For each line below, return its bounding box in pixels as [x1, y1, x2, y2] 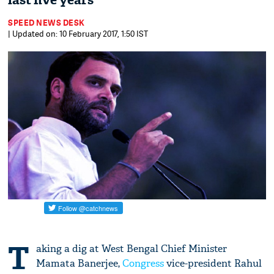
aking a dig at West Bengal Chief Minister [36, 242, 228, 255]
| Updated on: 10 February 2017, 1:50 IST [8, 28, 149, 39]
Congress [122, 256, 165, 270]
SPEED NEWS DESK [8, 17, 85, 28]
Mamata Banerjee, [36, 256, 123, 270]
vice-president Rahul [164, 256, 262, 270]
